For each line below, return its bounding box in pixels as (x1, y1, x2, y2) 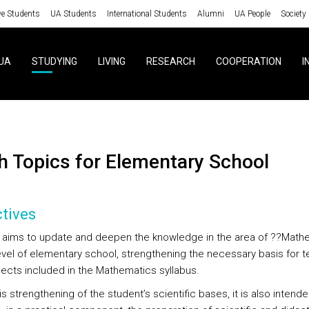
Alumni (197, 8, 224, 19)
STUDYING (31, 56, 77, 67)
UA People (234, 8, 270, 19)
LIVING (97, 56, 126, 67)
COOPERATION (215, 56, 281, 67)
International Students (106, 8, 187, 19)
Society (280, 8, 306, 19)
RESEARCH (146, 56, 195, 67)
